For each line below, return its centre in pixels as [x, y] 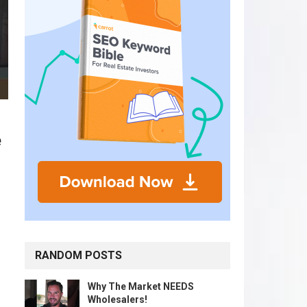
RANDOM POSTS [78, 255]
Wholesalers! [118, 299]
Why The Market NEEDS [141, 286]
